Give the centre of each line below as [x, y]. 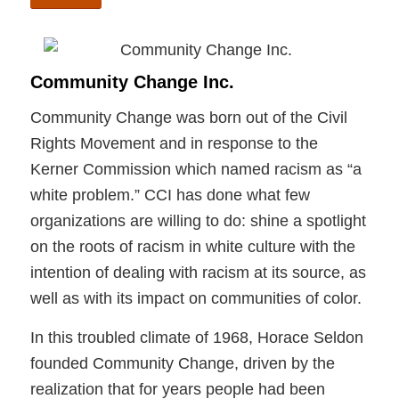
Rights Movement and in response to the [174, 144]
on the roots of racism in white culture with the [192, 247]
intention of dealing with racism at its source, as [198, 273]
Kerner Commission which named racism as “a [195, 170]
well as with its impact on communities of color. [195, 299]
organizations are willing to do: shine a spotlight [198, 221]
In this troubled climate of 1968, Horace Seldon [196, 338]
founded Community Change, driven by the [182, 364]
